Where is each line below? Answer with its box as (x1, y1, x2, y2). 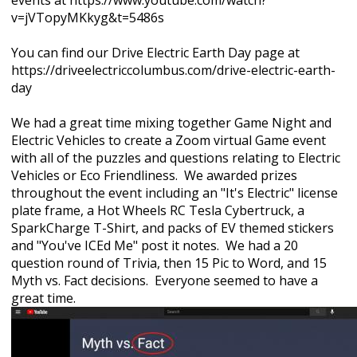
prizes (261, 167, 297, 185)
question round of (11, 254, 120, 273)
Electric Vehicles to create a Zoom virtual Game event (11, 131, 326, 150)
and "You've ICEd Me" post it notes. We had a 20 (11, 237, 298, 255)
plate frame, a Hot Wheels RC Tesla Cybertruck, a (11, 202, 304, 220)
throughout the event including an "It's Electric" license (11, 184, 338, 202)
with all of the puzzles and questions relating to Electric (11, 149, 340, 167)
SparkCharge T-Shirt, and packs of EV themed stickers (11, 219, 334, 237)
